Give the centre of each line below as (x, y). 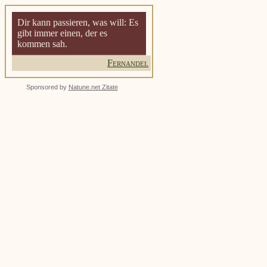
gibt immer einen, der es (62, 33)
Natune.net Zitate (93, 87)
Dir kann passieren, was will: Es (78, 22)
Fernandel (128, 63)
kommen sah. (42, 44)
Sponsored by (47, 87)
